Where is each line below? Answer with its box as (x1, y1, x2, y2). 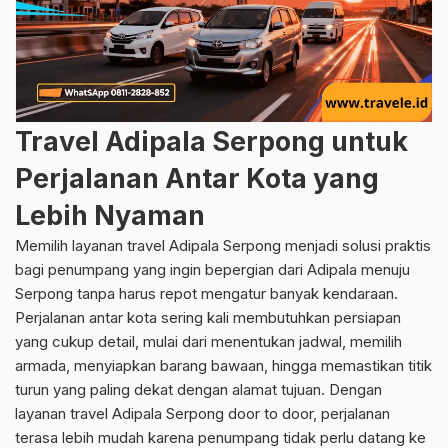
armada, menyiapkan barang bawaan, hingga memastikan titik (15, 356, 432, 376)
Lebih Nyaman (15, 199, 205, 233)
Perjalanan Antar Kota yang (15, 162, 379, 196)
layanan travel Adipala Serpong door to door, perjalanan (15, 404, 390, 424)
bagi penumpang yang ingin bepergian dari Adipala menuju (15, 260, 410, 280)
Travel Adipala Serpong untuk (15, 125, 408, 159)
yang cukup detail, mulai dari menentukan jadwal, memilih (15, 332, 402, 352)
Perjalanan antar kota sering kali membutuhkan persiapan (15, 308, 401, 328)
